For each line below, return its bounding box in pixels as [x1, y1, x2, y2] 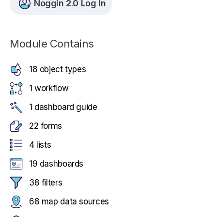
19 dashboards [29, 159, 84, 169]
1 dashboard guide [29, 102, 97, 112]
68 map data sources [29, 197, 109, 206]
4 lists [29, 140, 51, 150]
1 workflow [29, 83, 69, 93]
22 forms [29, 121, 62, 131]
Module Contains [10, 37, 94, 50]
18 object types [29, 64, 86, 74]
